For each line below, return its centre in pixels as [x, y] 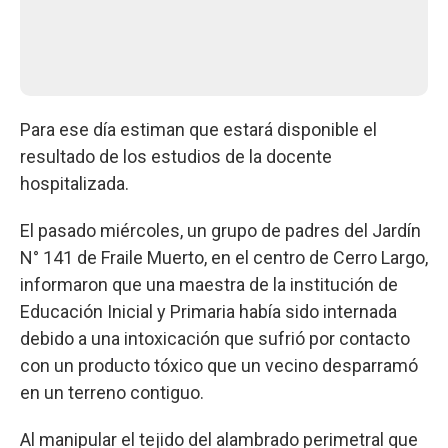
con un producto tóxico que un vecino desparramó [219, 365]
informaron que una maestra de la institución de [209, 284]
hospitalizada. [74, 183]
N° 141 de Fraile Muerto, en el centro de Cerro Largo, [224, 257]
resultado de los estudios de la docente [176, 156]
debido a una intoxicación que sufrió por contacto [215, 338]
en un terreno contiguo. [112, 392]
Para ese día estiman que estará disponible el [198, 129]
